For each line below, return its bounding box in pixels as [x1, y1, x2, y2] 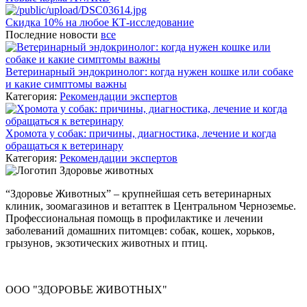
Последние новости [5, 28, 101, 40]
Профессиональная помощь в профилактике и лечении [5, 212, 263, 224]
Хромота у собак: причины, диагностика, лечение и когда [5, 127, 276, 139]
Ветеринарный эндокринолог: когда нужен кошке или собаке [5, 65, 293, 77]
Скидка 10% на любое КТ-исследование [5, 16, 194, 28]
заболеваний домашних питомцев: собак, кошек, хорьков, [5, 224, 275, 236]
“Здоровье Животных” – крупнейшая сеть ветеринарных [5, 187, 271, 199]
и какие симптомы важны [5, 77, 127, 90]
